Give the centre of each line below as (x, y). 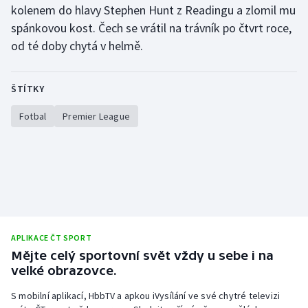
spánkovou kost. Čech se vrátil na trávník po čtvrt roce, (151, 28)
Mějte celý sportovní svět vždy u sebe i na (142, 256)
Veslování (47, 76)
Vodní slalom (55, 109)
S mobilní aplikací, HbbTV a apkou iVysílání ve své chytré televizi (146, 296)
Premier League (97, 117)
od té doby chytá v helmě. (77, 46)
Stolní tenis (52, 10)
